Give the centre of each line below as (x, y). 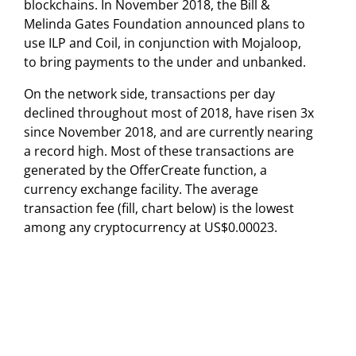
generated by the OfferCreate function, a (145, 170)
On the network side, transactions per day (149, 93)
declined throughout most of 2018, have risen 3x (169, 112)
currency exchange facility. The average (141, 189)
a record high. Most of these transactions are (159, 151)
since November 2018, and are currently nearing (168, 132)
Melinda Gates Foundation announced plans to (164, 23)
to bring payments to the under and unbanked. (165, 62)
